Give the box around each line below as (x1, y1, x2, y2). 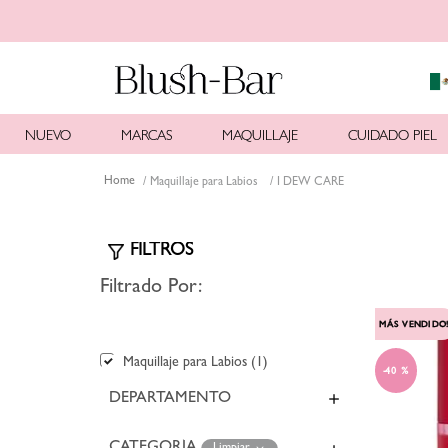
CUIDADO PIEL (348, 129, 438, 144)
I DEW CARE (277, 177, 344, 190)
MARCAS (121, 129, 173, 144)
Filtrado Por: (100, 278, 202, 299)
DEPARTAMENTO (109, 391, 231, 408)
